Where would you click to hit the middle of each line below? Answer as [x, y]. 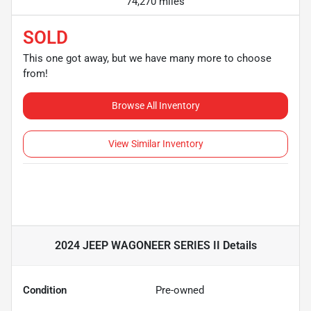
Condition [45, 290]
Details [238, 245]
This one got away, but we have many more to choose [147, 58]
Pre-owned [180, 290]
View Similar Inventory [155, 143]
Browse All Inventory [155, 105]
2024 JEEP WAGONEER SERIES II [137, 245]
